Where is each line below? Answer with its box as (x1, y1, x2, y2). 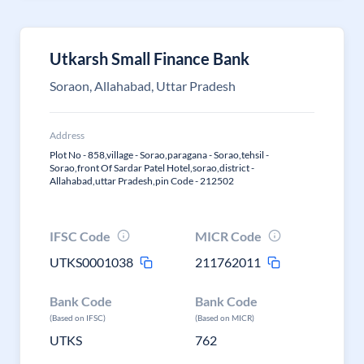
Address (50, 129, 84, 141)
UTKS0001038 (50, 254, 133, 270)
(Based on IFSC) (50, 313, 106, 323)
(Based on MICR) (195, 313, 255, 323)
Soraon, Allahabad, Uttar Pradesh (50, 78, 236, 93)
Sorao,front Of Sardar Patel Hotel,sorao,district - (50, 162, 254, 174)
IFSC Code (50, 228, 110, 244)
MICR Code (195, 228, 262, 244)
